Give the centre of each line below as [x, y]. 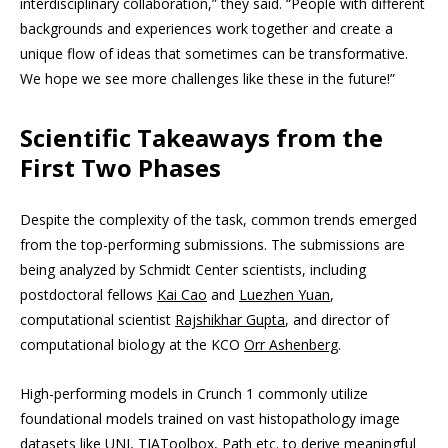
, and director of [337, 320]
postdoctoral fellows [88, 295]
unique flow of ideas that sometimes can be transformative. [214, 54]
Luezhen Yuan [284, 295]
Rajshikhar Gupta [230, 320]
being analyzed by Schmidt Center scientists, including [193, 270]
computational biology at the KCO [132, 345]
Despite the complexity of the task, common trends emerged [218, 220]
